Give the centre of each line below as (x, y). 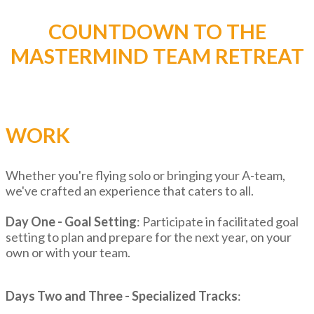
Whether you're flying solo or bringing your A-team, (145, 175)
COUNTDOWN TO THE (157, 31)
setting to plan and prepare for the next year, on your (149, 237)
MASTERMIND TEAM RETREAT (157, 56)
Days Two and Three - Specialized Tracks (122, 296)
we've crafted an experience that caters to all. (130, 191)
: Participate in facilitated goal (218, 221)
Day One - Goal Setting (71, 221)
